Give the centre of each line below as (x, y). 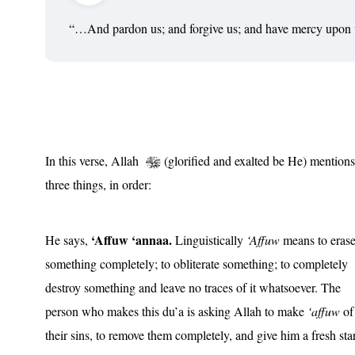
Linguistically (209, 239)
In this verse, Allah (95, 160)
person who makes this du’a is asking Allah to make (176, 311)
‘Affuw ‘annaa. (133, 239)
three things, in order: (98, 184)
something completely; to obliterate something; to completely (197, 263)
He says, (68, 239)
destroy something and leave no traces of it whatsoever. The (193, 287)
